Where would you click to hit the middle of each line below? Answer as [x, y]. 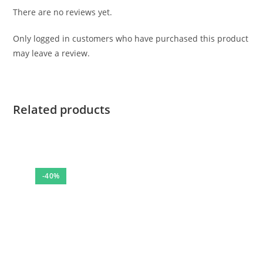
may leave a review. [52, 53]
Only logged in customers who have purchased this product [131, 39]
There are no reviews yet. [63, 12]
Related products [62, 110]
